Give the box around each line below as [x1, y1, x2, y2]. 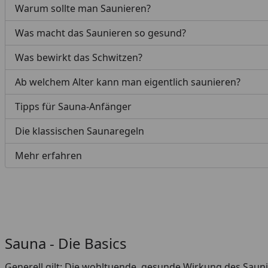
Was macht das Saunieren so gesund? [15, 26, 186, 39]
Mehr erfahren [15, 149, 82, 162]
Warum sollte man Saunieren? [15, 2, 151, 15]
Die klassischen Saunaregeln [15, 124, 144, 138]
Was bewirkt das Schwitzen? [15, 51, 142, 64]
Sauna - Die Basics [5, 233, 127, 254]
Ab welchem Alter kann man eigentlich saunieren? [15, 75, 243, 89]
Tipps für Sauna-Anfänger [15, 100, 132, 113]
